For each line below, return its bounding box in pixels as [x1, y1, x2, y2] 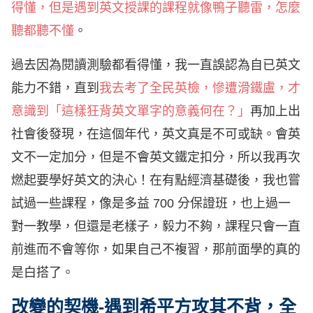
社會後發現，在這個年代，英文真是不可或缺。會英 [11, 127, 300, 142]
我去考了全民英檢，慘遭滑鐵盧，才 [99, 81, 300, 96]
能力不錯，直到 [11, 81, 99, 96]
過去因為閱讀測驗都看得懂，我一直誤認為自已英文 [11, 58, 300, 73]
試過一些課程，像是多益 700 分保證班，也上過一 [11, 196, 291, 211]
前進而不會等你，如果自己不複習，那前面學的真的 [11, 242, 300, 257]
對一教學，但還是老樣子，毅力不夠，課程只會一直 [11, 219, 300, 234]
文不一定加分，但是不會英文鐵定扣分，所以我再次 [11, 150, 300, 165]
